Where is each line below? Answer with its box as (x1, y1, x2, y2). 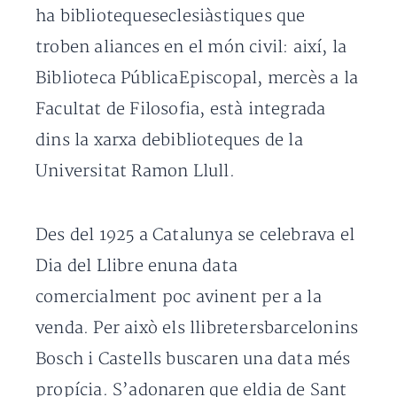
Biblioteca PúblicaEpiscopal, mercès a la (35, 68, 359, 89)
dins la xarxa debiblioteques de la (35, 130, 303, 151)
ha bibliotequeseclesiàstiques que (35, 6, 306, 27)
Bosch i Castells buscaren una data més (35, 349, 351, 370)
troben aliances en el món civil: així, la (35, 37, 347, 58)
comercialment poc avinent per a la (35, 287, 322, 307)
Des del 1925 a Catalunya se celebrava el (35, 225, 355, 245)
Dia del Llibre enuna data (35, 256, 237, 276)
